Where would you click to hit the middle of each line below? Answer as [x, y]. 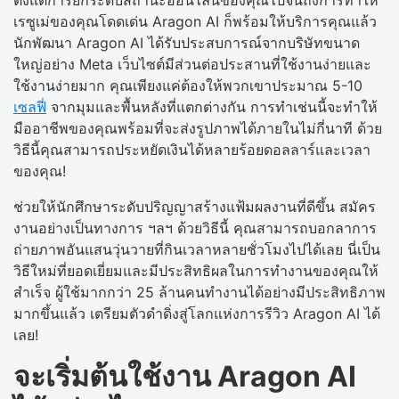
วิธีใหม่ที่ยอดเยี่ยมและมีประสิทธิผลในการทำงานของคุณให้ [196, 270]
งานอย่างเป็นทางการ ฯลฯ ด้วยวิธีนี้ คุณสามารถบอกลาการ [195, 228]
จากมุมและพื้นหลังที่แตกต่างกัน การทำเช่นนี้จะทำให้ [212, 106]
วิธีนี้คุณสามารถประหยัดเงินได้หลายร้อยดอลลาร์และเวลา [192, 149]
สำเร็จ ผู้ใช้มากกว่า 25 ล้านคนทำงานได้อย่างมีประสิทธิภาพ [199, 292]
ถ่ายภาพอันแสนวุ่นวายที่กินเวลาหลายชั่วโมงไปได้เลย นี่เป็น [197, 249]
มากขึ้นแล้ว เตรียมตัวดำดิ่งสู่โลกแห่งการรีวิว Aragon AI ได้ [197, 313]
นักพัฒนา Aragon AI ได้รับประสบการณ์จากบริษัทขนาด [187, 42]
